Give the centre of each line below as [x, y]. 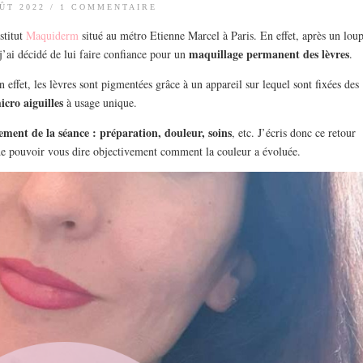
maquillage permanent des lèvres [269, 53]
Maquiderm [53, 35]
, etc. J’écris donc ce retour [293, 132]
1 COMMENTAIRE [108, 6]
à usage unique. [100, 102]
